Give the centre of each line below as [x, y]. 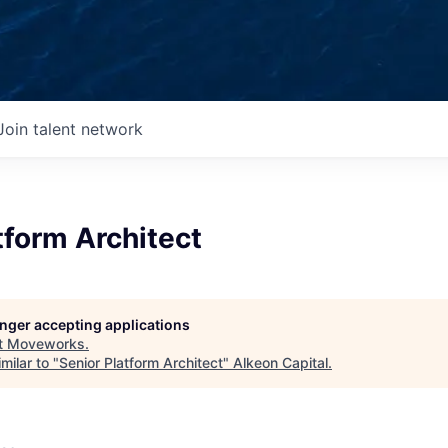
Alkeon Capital [280, 362]
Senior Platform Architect [141, 362]
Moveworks [46, 343]
